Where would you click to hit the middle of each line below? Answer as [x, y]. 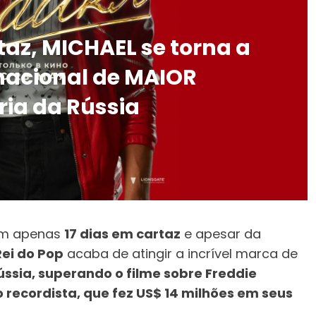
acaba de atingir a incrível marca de [181, 254]
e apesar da [221, 234]
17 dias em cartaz [122, 234]
